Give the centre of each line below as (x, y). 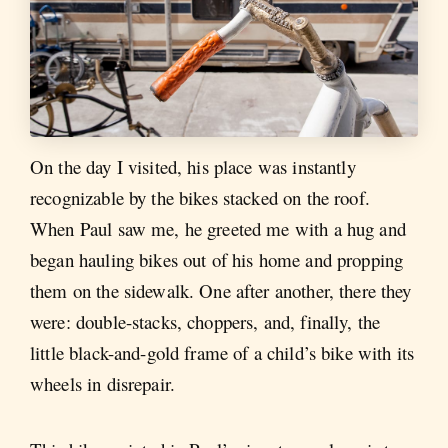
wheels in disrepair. (102, 384)
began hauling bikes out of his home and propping (217, 260)
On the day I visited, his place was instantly (193, 167)
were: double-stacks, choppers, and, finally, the (205, 322)
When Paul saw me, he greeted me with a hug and (218, 229)
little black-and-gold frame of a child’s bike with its (222, 353)
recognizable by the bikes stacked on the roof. (200, 198)
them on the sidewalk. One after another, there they (221, 291)
